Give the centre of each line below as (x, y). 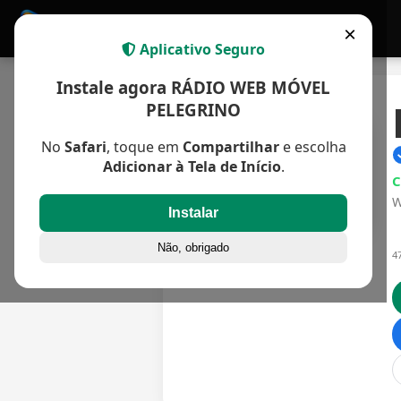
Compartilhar (230, 147)
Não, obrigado (193, 248)
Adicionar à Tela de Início (192, 167)
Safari (85, 147)
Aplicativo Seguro (200, 49)
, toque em (144, 147)
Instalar (193, 213)
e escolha (312, 147)
